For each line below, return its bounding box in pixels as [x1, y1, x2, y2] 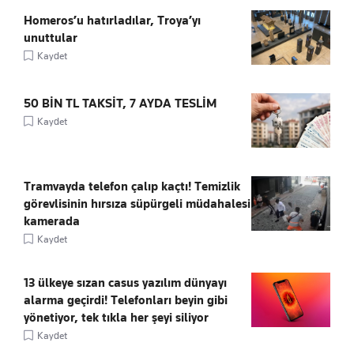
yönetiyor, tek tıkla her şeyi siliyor [24, 310, 209, 325]
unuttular [24, 30, 77, 45]
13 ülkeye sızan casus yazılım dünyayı [24, 275, 227, 290]
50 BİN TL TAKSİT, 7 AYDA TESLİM [24, 96, 217, 111]
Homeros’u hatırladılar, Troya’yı [24, 13, 201, 28]
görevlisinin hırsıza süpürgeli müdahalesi [24, 196, 250, 211]
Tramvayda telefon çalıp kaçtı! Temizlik [24, 179, 240, 194]
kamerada [24, 213, 80, 228]
